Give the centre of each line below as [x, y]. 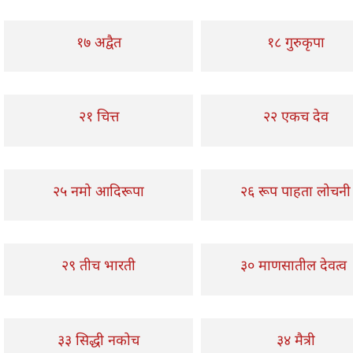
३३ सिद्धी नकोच [98, 339]
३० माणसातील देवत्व [295, 265]
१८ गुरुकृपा [295, 41]
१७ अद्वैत [98, 41]
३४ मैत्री [295, 339]
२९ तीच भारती [98, 265]
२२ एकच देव [295, 116]
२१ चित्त [98, 116]
